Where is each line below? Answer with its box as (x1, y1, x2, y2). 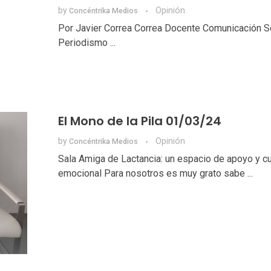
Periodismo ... (57, 37, 116, 49)
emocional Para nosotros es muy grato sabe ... (57, 168, 253, 180)
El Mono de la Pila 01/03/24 (57, 113, 221, 130)
